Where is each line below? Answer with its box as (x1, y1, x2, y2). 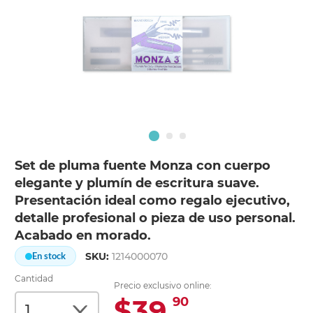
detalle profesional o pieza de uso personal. (15, 210, 296, 226)
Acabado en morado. (15, 228, 152, 244)
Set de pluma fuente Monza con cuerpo (15, 158, 271, 174)
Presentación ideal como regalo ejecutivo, (15, 193, 291, 209)
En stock (32, 250, 66, 262)
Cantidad (15, 273, 54, 284)
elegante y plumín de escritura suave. (15, 175, 260, 191)
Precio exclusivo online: (114, 280, 212, 291)
